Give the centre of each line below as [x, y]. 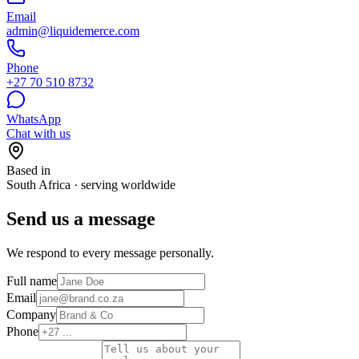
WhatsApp [34, 119]
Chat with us [38, 133]
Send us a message [81, 218]
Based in [28, 170]
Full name [32, 280]
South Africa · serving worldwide [91, 184]
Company [31, 314]
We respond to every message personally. [110, 252]
